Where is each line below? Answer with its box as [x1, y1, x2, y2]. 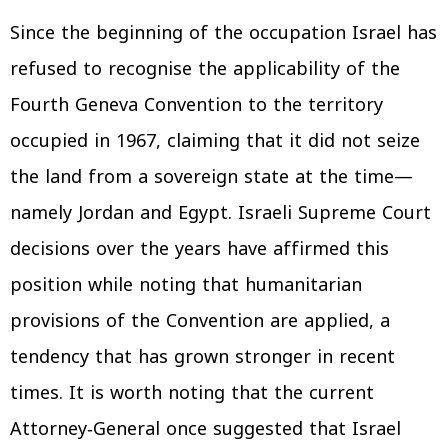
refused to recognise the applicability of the [10, 51, 400, 86]
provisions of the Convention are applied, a [10, 303, 390, 338]
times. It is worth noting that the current [10, 375, 374, 410]
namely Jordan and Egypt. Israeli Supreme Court [10, 195, 431, 230]
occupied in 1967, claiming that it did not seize [10, 123, 420, 158]
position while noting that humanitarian [10, 267, 362, 302]
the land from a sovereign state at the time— [10, 159, 413, 194]
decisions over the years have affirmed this [10, 231, 389, 266]
